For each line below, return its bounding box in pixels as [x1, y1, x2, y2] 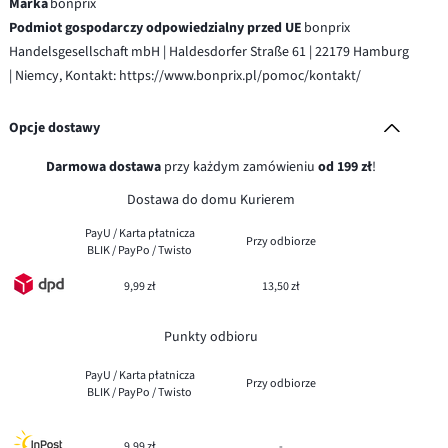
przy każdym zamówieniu [160, 156, 318, 177]
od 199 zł [317, 156, 372, 177]
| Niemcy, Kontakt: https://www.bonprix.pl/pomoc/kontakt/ [9, 65, 362, 86]
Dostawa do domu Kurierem [126, 189, 295, 210]
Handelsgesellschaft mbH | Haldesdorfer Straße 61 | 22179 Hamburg [9, 41, 410, 62]
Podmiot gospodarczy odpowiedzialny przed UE [9, 17, 303, 38]
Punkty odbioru [163, 326, 258, 347]
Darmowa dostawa [45, 156, 161, 177]
